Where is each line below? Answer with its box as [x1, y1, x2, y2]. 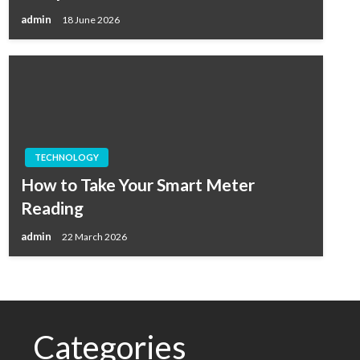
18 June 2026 [61, 13, 120, 26]
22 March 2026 [61, 230, 127, 243]
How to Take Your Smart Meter [20, 174, 255, 194]
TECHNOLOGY [34, 152, 99, 162]
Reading [20, 198, 84, 218]
